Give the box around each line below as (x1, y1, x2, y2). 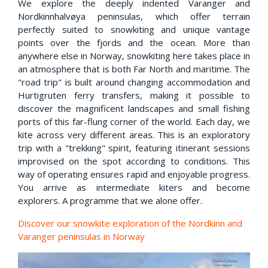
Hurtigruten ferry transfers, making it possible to (18, 89, 250, 101)
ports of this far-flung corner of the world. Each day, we (18, 115, 250, 127)
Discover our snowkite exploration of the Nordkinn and (18, 217, 242, 229)
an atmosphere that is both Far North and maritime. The (18, 62, 250, 75)
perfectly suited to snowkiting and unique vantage (18, 23, 250, 35)
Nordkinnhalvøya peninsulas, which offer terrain (18, 10, 250, 22)
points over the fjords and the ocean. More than (18, 36, 250, 48)
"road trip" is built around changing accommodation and (18, 75, 250, 88)
